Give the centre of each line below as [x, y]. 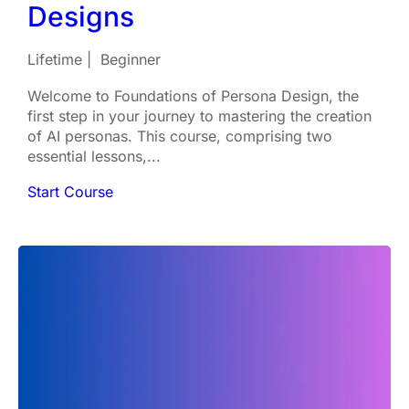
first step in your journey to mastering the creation [199, 116]
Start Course [70, 192]
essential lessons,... [94, 156]
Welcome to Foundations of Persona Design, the [193, 96]
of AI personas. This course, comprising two [180, 136]
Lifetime [55, 59]
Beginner [131, 59]
